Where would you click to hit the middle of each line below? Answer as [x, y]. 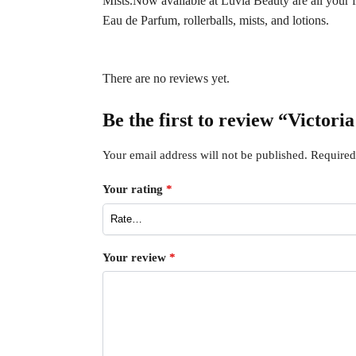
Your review [135, 257]
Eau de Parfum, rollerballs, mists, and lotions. [215, 20]
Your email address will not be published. [205, 155]
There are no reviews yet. [166, 78]
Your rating [134, 190]
